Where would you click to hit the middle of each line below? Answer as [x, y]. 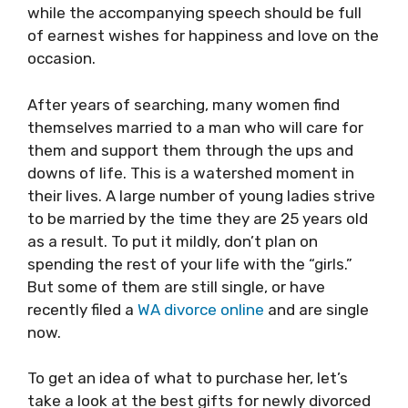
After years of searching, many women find [184, 104]
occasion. [63, 58]
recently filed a [82, 309]
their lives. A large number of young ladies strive [201, 195]
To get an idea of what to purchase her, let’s [188, 378]
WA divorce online [201, 309]
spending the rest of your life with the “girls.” [190, 264]
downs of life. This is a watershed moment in [191, 173]
